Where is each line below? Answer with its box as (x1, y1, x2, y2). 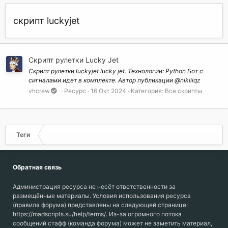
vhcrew (28, 87, 50, 95)
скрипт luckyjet (13, 15, 80, 26)
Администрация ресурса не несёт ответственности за (13, 183, 176, 191)
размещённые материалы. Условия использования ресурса (13, 192, 191, 200)
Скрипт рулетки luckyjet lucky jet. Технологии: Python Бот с (28, 67, 203, 75)
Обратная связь (13, 163, 62, 172)
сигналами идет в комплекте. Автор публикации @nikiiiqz (28, 76, 201, 84)
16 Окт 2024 (90, 87, 126, 95)
